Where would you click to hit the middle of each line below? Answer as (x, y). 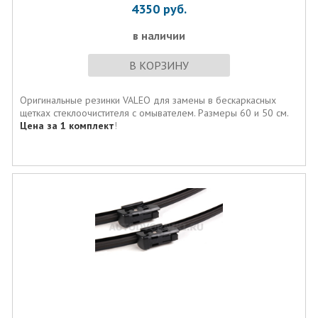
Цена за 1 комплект (67, 126)
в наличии (159, 35)
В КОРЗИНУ (159, 65)
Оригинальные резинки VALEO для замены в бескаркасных (148, 100)
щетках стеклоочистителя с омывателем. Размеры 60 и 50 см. (154, 113)
